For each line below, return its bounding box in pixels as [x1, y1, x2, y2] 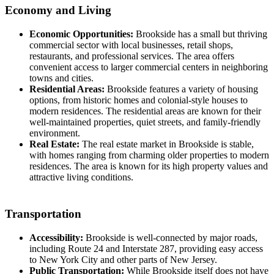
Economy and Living [5, 3, 111, 17]
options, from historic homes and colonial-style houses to [29, 94, 248, 105]
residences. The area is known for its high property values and [29, 160, 268, 171]
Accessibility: [29, 232, 83, 243]
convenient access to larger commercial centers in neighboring [29, 61, 268, 72]
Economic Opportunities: [29, 28, 133, 39]
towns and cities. [29, 72, 94, 83]
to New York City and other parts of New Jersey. [29, 254, 217, 265]
